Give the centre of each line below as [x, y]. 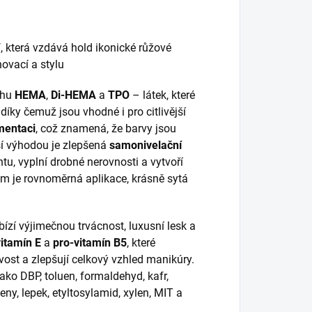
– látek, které [162, 95]
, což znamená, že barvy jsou [106, 128]
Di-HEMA [73, 95]
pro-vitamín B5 [90, 243]
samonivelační [146, 145]
